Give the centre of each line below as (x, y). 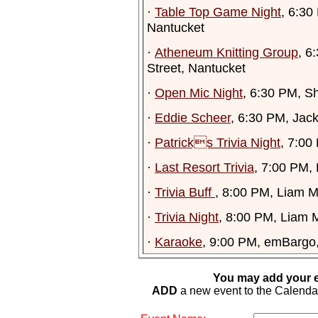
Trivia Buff (185, 192)
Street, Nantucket (196, 68)
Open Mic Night (199, 93)
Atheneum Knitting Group (226, 52)
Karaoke (179, 242)
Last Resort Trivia (204, 167)
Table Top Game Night (218, 12)
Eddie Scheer (193, 117)
